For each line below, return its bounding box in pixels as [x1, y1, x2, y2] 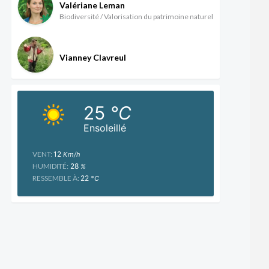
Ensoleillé [83, 121, 126, 134]
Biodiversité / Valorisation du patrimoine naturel [59, 12, 213, 22]
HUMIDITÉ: [32, 161, 68, 171]
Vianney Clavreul [59, 52, 126, 63]
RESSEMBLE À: [32, 173, 80, 183]
